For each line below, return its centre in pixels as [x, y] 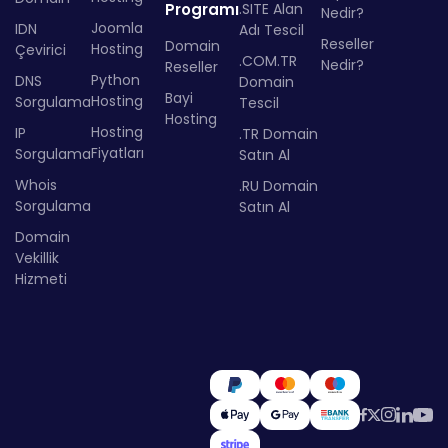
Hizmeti [41, 279]
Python [115, 80]
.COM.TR [268, 61]
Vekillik [37, 258]
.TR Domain [278, 134]
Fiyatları [117, 153]
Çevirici [40, 50]
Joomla [117, 28]
